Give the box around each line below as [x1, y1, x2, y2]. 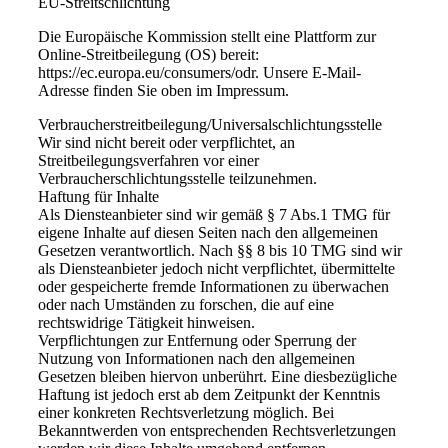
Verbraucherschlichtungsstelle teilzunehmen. [37, 169, 317, 187]
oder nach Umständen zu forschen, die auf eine [37, 295, 334, 313]
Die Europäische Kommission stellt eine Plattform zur [37, 27, 376, 45]
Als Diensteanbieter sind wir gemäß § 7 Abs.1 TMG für [37, 205, 390, 223]
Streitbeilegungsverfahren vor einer [37, 151, 259, 169]
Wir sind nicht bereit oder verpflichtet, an [37, 133, 295, 151]
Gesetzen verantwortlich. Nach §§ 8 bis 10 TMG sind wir [37, 241, 402, 259]
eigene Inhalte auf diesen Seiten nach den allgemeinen [37, 223, 378, 241]
